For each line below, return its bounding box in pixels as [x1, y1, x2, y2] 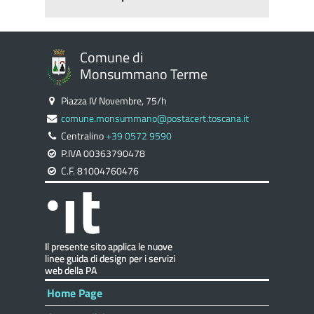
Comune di [80, 46, 143, 68]
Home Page [47, 285, 102, 301]
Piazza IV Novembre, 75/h [59, 93, 167, 109]
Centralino [59, 128, 106, 144]
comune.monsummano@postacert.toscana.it [61, 111, 249, 126]
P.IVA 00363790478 [59, 146, 145, 161]
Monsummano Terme [80, 63, 207, 85]
